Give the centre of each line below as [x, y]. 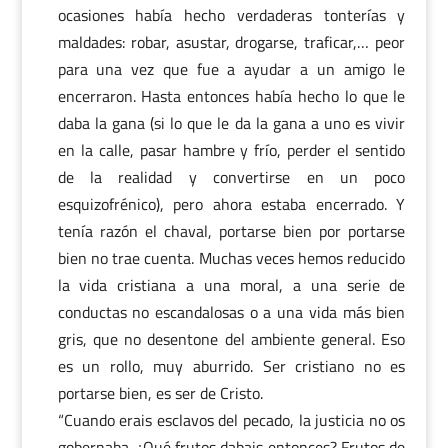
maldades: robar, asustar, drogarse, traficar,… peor [231, 42]
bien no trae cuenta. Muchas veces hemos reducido [231, 258]
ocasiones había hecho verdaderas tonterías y [231, 15]
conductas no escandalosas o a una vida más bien [231, 312]
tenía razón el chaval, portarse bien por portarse [231, 231]
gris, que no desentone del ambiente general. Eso [231, 339]
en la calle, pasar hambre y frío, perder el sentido [231, 150]
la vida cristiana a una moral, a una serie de [231, 285]
